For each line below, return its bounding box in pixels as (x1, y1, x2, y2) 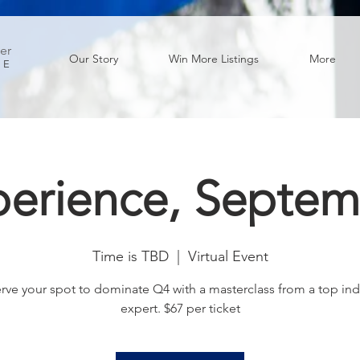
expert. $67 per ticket (120, 301, 240, 317)
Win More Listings (168, 51, 259, 66)
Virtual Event (187, 247, 268, 266)
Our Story (68, 51, 118, 66)
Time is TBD (92, 247, 169, 266)
